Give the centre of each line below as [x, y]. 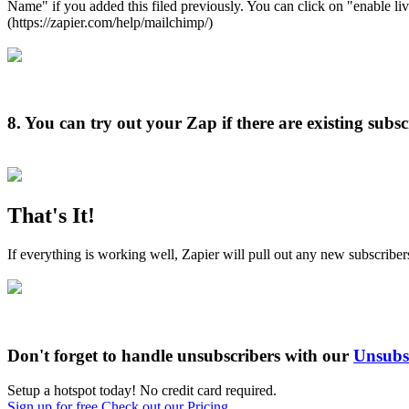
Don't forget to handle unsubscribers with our [180, 355]
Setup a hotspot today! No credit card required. [142, 391]
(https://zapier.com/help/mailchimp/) [110, 22]
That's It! [51, 215]
